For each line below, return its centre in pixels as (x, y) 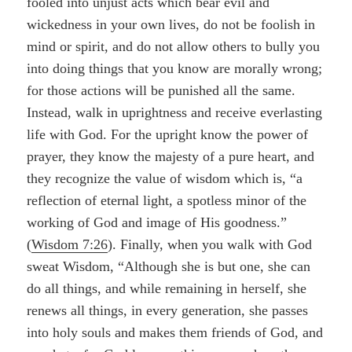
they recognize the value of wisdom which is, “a (165, 178)
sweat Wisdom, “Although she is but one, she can (169, 266)
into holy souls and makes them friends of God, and (175, 332)
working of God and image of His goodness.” (157, 222)
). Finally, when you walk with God (210, 244)
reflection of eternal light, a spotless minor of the (167, 200)
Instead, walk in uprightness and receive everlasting (175, 112)
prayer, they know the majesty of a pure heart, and (171, 156)
